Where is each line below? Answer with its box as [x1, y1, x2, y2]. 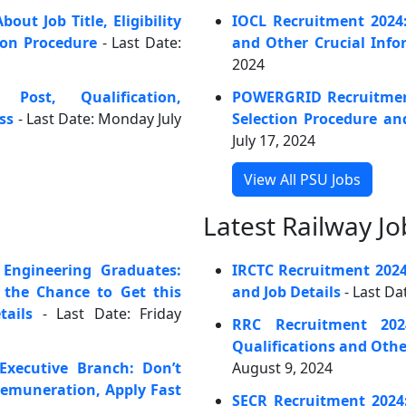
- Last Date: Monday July [14, 109, 181, 129]
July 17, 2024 [232, 130, 315, 150]
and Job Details [232, 282, 341, 302]
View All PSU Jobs [244, 169, 361, 189]
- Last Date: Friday [33, 304, 181, 324]
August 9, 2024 [232, 358, 333, 378]
